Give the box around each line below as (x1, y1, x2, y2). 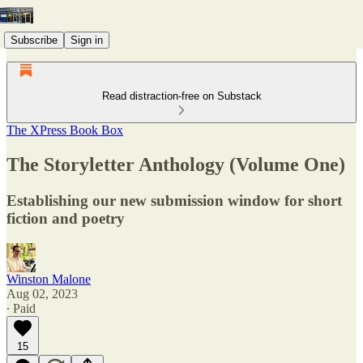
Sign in (70, 33, 103, 46)
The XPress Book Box (6, 123, 123, 137)
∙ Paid (6, 301, 36, 315)
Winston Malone (6, 271, 91, 286)
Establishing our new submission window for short (6, 191, 342, 209)
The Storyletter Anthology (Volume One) (6, 153, 345, 175)
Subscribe (11, 33, 58, 46)
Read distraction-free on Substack (101, 90, 262, 102)
